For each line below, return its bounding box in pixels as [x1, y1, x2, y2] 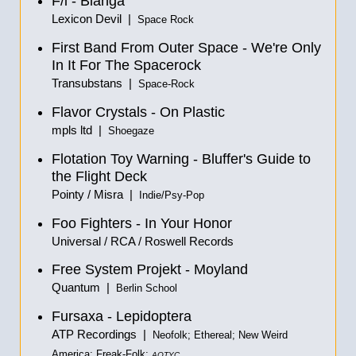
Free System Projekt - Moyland [52, 261, 248, 277]
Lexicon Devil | [52, 12, 137, 25]
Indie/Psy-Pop [139, 190, 204, 201]
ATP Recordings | [52, 327, 153, 341]
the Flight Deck [52, 168, 147, 184]
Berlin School [116, 283, 177, 294]
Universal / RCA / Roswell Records [52, 234, 234, 248]
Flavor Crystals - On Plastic [52, 104, 225, 120]
